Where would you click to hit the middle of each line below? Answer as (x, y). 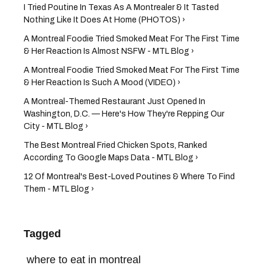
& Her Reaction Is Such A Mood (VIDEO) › (102, 82)
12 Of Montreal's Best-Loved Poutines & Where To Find (129, 176)
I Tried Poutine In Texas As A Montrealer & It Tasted (121, 7)
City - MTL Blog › (56, 126)
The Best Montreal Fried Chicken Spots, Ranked (115, 145)
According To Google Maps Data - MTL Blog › (111, 157)
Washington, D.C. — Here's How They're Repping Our (124, 114)
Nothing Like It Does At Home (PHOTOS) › (104, 20)
